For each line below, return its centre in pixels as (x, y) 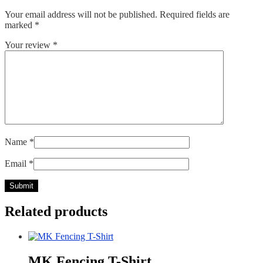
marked (20, 25)
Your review (29, 45)
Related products (56, 212)
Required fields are (195, 15)
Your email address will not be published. (81, 15)
